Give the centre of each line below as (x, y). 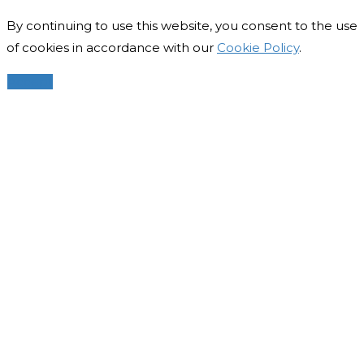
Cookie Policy (258, 47)
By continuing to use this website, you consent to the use (182, 25)
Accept (30, 81)
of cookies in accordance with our (112, 47)
